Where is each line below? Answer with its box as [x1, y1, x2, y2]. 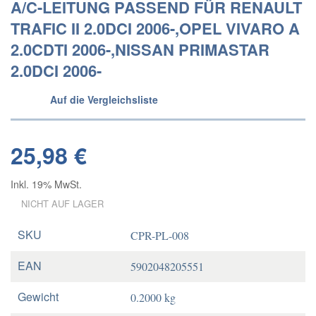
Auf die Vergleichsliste [50, 92, 158, 107]
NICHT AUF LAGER [21, 197, 104, 210]
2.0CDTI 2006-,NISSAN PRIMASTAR [11, 38, 269, 61]
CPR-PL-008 [130, 228, 189, 243]
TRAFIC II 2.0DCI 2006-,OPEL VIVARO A [11, 17, 300, 39]
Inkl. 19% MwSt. [11, 177, 82, 191]
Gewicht [18, 288, 59, 305]
